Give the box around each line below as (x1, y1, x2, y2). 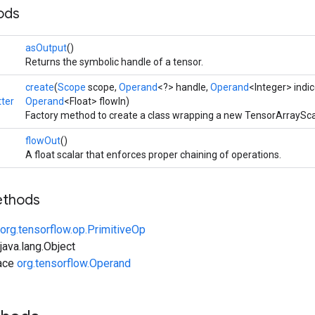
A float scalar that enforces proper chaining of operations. (25, 149, 281, 160)
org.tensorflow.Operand (17, 257, 131, 270)
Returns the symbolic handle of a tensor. (25, 56, 203, 67)
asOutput (25, 42, 67, 53)
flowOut (25, 135, 60, 146)
